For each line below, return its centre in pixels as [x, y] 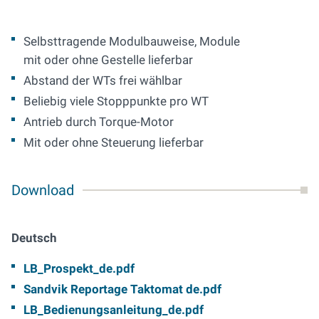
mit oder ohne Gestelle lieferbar [108, 60]
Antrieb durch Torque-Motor [99, 122]
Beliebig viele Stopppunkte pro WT [116, 101]
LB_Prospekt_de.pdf [79, 269]
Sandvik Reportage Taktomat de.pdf [122, 289]
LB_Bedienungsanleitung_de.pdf [114, 310]
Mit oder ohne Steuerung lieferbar [114, 143]
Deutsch [34, 238]
